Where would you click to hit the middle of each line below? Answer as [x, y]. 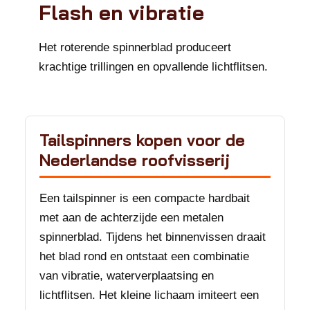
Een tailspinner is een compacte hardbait [145, 198]
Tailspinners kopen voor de [142, 140]
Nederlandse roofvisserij [135, 160]
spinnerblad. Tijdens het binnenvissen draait [153, 237]
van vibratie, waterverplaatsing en [127, 276]
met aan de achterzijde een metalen [131, 218]
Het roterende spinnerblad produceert [135, 47]
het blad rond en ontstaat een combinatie [144, 256]
